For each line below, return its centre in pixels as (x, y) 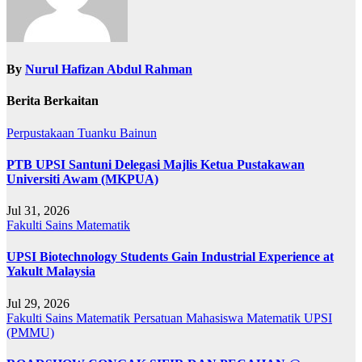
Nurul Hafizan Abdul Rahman (109, 69)
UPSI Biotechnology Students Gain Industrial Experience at (170, 257)
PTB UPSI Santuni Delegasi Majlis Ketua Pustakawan (156, 164)
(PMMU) (30, 332)
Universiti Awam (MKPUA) (82, 179)
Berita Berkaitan (53, 101)
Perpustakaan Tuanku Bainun (82, 133)
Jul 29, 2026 (38, 303)
